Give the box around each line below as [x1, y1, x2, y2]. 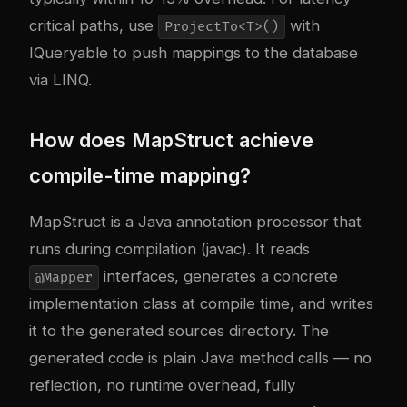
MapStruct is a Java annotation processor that [29, 213, 362, 232]
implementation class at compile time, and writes [29, 294, 373, 313]
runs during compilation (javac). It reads [29, 240, 310, 259]
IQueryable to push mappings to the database [29, 44, 358, 63]
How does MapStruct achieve [29, 128, 313, 153]
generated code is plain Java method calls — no [29, 349, 372, 368]
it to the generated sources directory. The [29, 322, 329, 341]
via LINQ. [29, 71, 92, 90]
